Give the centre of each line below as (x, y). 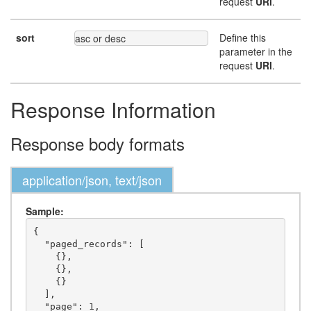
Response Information (113, 109)
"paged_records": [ (39, 244)
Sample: (45, 211)
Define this (243, 37)
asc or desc (100, 38)
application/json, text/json (92, 180)
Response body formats (98, 143)
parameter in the (256, 51)
